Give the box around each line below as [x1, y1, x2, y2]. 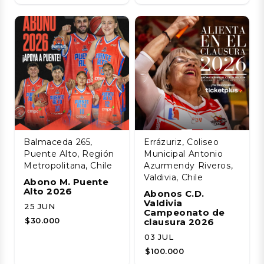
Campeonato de [144, 206, 225, 218]
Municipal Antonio [144, 148, 223, 159]
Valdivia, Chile [144, 171, 203, 183]
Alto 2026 [24, 185, 72, 197]
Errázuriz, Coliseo [144, 136, 219, 147]
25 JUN [24, 201, 55, 211]
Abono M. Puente [24, 176, 109, 187]
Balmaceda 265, [24, 136, 93, 147]
